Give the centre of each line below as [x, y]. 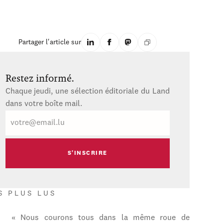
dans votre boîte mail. [44, 104]
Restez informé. [40, 79]
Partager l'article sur [50, 43]
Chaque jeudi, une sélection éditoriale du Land [87, 92]
